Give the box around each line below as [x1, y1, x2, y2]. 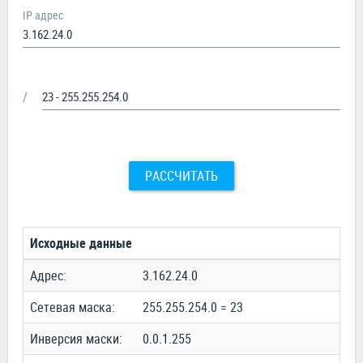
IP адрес [23, 7, 63, 23]
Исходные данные [30, 234, 132, 253]
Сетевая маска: [30, 298, 115, 317]
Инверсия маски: [30, 330, 122, 348]
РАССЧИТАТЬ [145, 167, 218, 186]
